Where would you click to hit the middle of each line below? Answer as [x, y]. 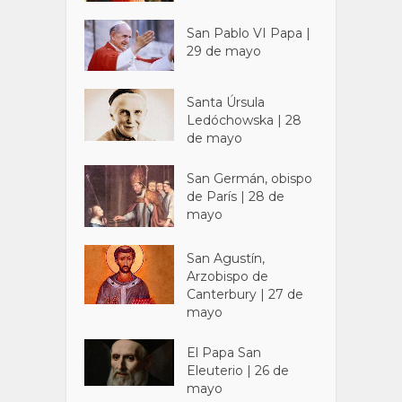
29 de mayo [224, 52]
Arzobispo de [228, 276]
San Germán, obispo [250, 178]
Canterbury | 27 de [245, 294]
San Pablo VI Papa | [249, 34]
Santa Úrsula [226, 102]
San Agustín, [226, 258]
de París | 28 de [236, 196]
